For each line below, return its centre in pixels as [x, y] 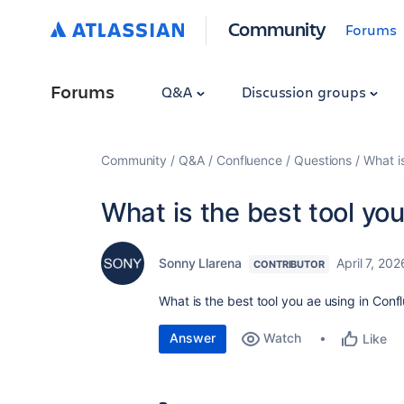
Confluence [249, 160]
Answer [193, 338]
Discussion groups [305, 92]
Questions [323, 160]
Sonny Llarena [200, 263]
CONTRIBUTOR [289, 264]
